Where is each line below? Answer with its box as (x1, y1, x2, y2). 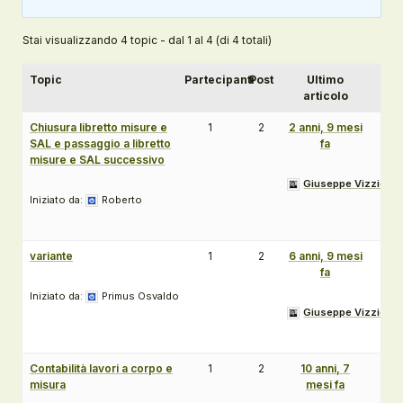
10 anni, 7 (300, 362, 350, 375)
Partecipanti (184, 73, 255, 86)
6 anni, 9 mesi (288, 249, 363, 263)
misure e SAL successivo (30, 153, 165, 166)
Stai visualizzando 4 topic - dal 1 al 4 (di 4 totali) (22, 33, 272, 47)
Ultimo (307, 73, 344, 86)
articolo (302, 89, 348, 103)
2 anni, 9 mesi (288, 121, 363, 134)
